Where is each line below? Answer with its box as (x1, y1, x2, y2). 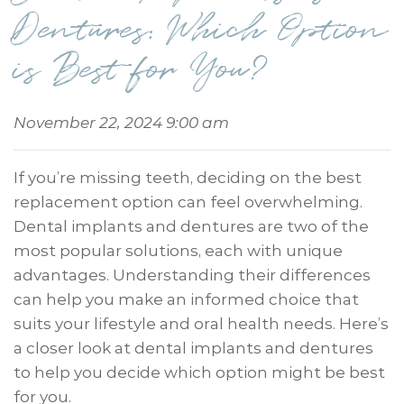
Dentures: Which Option (14, 3, 387, 56)
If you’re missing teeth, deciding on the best (14, 168, 362, 187)
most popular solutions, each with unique (14, 241, 343, 260)
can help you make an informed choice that (14, 289, 359, 308)
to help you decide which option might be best (14, 363, 385, 381)
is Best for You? (14, 42, 268, 96)
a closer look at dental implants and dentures (14, 338, 373, 357)
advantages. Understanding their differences (14, 265, 371, 284)
